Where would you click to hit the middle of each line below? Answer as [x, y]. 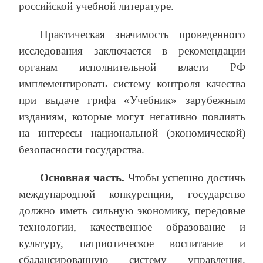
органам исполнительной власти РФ [132, 68]
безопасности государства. [82, 150]
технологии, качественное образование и [132, 227]
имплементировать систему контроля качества [132, 84]
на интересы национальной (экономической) [132, 133]
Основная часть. [84, 178]
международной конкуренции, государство [132, 194]
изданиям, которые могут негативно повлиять [132, 117]
